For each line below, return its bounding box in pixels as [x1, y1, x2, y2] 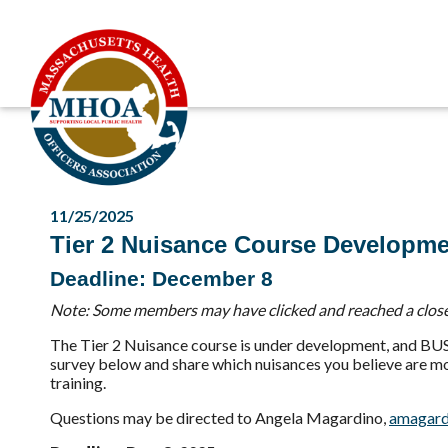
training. [50, 373, 106, 392]
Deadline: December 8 [50, 267, 273, 290]
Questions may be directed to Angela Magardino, [50, 408, 389, 427]
